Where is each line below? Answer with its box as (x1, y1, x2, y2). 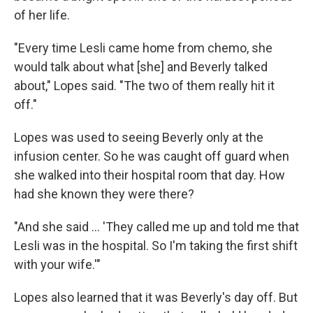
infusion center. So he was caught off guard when (14, 148, 289, 163)
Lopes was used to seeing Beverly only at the (14, 129, 263, 145)
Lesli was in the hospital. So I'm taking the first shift (14, 238, 298, 253)
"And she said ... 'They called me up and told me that (14, 219, 299, 234)
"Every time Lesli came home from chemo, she (14, 40, 272, 55)
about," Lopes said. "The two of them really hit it (14, 78, 275, 93)
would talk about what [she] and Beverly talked (14, 59, 268, 74)
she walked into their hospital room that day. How (14, 167, 285, 182)
